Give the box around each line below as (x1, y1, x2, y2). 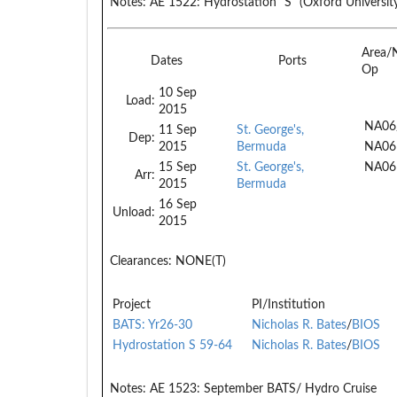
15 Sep (159, 160, 197, 174)
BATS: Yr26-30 (113, 318, 192, 331)
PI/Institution (252, 298, 325, 311)
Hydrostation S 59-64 (113, 339, 232, 352)
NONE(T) (172, 254, 226, 268)
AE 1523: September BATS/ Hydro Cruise (146, 382, 377, 395)
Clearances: (110, 254, 172, 268)
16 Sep (159, 198, 197, 211)
